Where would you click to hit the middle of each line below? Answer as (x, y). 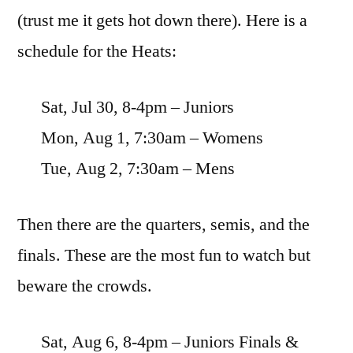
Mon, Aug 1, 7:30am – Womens (152, 137)
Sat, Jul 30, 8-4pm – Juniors (137, 107)
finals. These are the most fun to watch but (164, 255)
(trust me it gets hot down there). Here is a (162, 20)
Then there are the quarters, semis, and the (163, 224)
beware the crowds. (85, 286)
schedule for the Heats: (97, 51)
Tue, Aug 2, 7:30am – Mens (138, 168)
